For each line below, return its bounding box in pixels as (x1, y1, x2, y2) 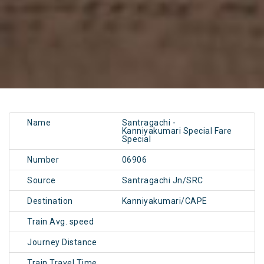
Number (27, 155, 59, 165)
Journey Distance (27, 237, 97, 247)
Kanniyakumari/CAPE (121, 196, 207, 206)
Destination (27, 196, 73, 206)
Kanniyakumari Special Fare (121, 126, 232, 136)
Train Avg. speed (27, 217, 94, 227)
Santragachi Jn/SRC (121, 176, 203, 186)
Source (27, 176, 55, 186)
